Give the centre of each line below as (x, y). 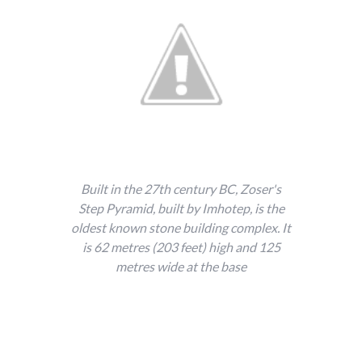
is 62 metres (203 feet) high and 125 (181, 247)
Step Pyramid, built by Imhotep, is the (181, 208)
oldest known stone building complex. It (181, 228)
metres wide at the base (181, 267)
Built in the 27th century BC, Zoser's (181, 189)
